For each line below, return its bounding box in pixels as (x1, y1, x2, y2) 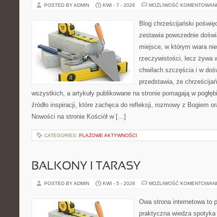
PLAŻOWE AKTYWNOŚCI (79, 133, 137, 138)
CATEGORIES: (44, 133, 79, 138)
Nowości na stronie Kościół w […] (31, 113, 126, 120)
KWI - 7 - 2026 (103, 2, 135, 8)
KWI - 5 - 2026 (103, 181, 135, 186)
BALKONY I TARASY (31, 161, 140, 172)
